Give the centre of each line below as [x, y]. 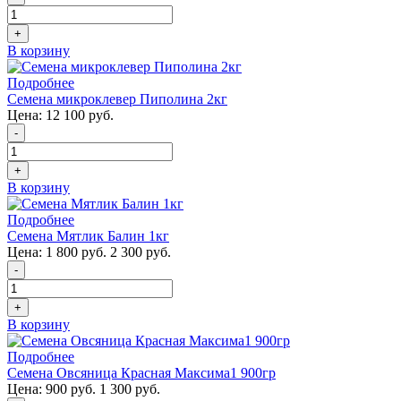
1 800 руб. [76, 252]
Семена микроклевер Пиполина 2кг [117, 98]
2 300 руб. [141, 252]
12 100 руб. [78, 115]
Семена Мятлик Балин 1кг [88, 235]
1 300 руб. [130, 388]
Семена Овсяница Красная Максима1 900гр [141, 372]
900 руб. [71, 388]
